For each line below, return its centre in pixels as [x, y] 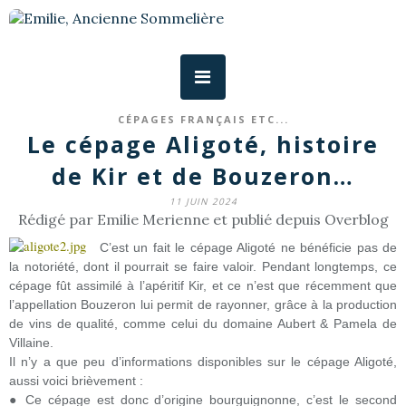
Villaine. [31, 343]
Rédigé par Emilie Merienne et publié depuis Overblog [203, 219]
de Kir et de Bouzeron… [203, 176]
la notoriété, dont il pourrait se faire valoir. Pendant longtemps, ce [203, 266]
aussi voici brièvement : [76, 381]
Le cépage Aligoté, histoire [203, 144]
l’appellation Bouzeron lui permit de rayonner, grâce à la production [203, 304]
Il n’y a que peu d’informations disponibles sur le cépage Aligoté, [203, 362]
